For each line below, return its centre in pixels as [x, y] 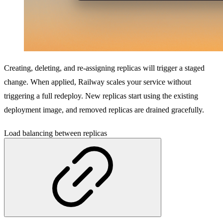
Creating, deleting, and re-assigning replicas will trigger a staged [104, 68]
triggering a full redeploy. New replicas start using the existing [101, 96]
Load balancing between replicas [56, 133]
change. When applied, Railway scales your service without [98, 82]
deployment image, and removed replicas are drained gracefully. [104, 110]
